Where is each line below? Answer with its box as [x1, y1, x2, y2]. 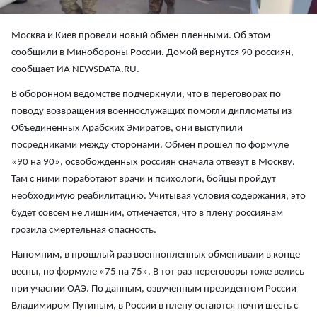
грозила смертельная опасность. [11, 225, 156, 236]
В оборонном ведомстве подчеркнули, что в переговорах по [11, 89, 281, 100]
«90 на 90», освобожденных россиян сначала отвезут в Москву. [11, 157, 295, 168]
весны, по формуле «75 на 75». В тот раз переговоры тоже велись [11, 267, 304, 277]
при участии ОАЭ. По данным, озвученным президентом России [11, 284, 296, 294]
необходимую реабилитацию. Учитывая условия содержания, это [11, 191, 306, 202]
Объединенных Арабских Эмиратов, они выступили [11, 123, 243, 134]
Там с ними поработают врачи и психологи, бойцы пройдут [11, 174, 276, 185]
